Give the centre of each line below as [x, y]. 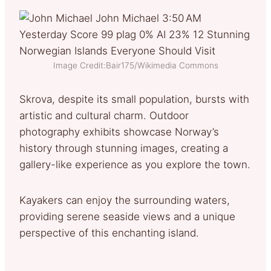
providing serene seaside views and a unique [127, 216]
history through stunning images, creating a [124, 148]
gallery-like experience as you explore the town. [135, 164]
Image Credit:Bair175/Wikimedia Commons [135, 65]
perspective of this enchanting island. [109, 233]
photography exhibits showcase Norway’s [119, 132]
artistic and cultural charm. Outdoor [104, 115]
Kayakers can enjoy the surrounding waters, [125, 200]
